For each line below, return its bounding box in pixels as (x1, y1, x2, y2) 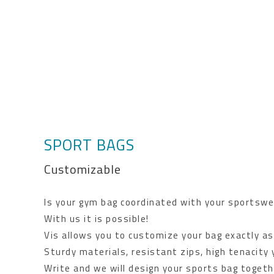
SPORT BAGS (44, 133, 135, 157)
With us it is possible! (44, 211, 149, 226)
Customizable (44, 159, 121, 179)
